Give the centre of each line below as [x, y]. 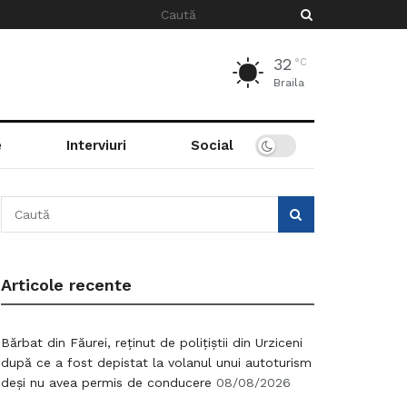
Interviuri [96, 145]
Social [212, 145]
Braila [289, 83]
